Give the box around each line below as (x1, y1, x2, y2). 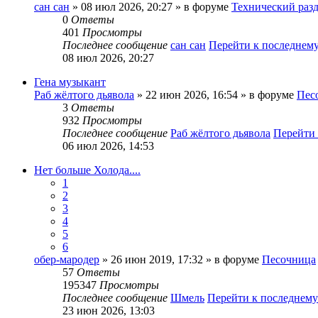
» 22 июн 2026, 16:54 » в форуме (134, 89, 297, 102)
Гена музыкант (34, 76, 106, 89)
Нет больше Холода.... (34, 164, 141, 177)
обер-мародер (34, 253, 99, 266)
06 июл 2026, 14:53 (62, 140, 154, 153)
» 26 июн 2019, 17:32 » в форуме (99, 253, 262, 266)
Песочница (262, 253, 316, 266)
